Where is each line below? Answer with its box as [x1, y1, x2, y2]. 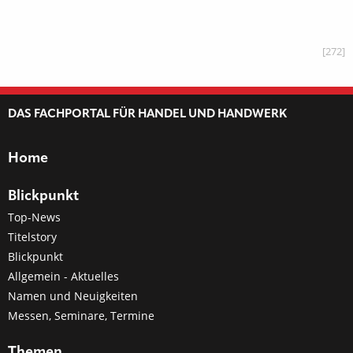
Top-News [8, 209, 61, 225]
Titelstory [8, 229, 57, 244]
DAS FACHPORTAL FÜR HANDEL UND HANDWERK [8, 108, 287, 121]
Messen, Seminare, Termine [8, 307, 154, 323]
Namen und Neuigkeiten [8, 288, 138, 303]
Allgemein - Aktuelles [8, 268, 119, 284]
